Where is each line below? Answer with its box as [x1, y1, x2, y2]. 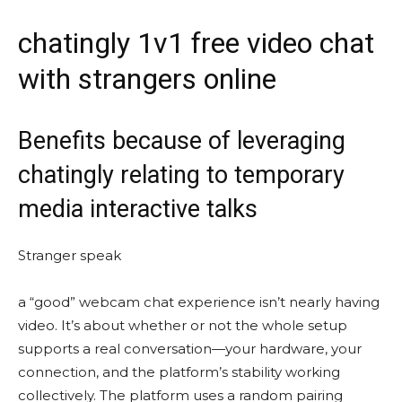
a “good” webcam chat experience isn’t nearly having [18, 293, 380, 310]
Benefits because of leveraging [18, 127, 345, 155]
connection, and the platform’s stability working [18, 363, 340, 380]
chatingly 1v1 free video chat [18, 26, 374, 60]
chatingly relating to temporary [18, 161, 345, 189]
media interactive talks [18, 195, 258, 223]
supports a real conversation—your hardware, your [18, 340, 362, 357]
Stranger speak [18, 247, 121, 264]
